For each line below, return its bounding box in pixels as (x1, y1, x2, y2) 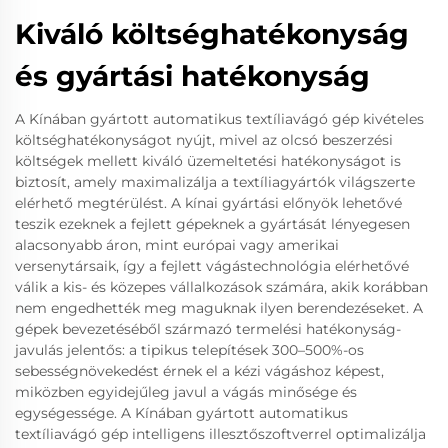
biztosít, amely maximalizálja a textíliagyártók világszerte (15, 173, 415, 191)
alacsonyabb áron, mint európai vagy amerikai (15, 236, 339, 254)
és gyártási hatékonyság (15, 59, 370, 93)
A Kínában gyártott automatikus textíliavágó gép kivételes (15, 110, 424, 128)
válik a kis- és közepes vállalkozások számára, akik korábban (15, 278, 428, 296)
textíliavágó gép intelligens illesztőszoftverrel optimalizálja (15, 425, 426, 443)
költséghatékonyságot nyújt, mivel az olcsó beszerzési (15, 131, 393, 149)
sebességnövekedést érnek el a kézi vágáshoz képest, (15, 362, 384, 380)
